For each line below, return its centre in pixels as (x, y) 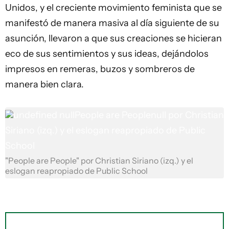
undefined (35, 115)
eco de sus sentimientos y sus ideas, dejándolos (107, 54)
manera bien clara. (44, 84)
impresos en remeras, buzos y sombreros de (100, 69)
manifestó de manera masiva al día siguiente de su (112, 23)
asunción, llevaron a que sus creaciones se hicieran (113, 38)
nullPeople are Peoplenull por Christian (142, 115)
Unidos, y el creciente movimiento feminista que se (113, 8)
